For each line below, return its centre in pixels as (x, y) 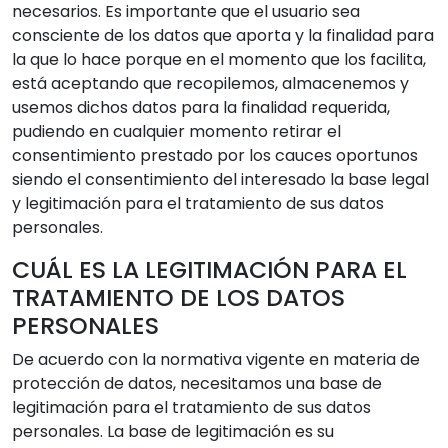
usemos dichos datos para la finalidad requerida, (201, 107)
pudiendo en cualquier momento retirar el (176, 131)
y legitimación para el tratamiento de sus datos (198, 203)
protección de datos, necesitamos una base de (197, 383)
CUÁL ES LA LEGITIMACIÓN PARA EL (209, 269)
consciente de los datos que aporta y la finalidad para (223, 35)
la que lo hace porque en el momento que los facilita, (219, 59)
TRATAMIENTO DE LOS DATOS (178, 297)
